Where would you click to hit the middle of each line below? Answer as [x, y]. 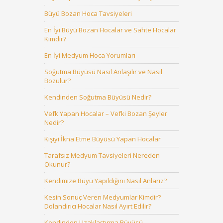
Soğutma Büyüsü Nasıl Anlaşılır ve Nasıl [103, 72]
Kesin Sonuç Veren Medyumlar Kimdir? [103, 197]
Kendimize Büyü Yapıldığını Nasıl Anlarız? [106, 181]
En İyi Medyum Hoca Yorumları [90, 55]
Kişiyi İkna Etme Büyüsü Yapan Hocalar [103, 139]
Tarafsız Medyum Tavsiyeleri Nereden [102, 155]
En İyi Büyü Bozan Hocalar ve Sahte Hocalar [110, 30]
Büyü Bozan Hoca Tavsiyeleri [88, 13]
